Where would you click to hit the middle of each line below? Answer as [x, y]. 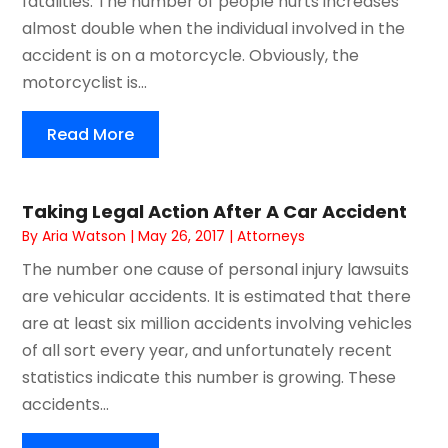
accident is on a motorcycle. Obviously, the [191, 55]
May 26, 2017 [182, 235]
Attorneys [271, 235]
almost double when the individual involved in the [214, 28]
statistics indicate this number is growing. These [209, 377]
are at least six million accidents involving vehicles [217, 323]
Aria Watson [84, 235]
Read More [91, 134]
